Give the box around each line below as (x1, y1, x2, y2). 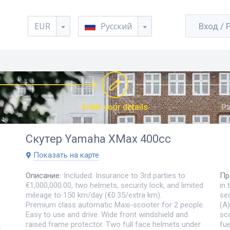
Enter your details (82, 102, 148, 112)
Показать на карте (33, 150, 99, 160)
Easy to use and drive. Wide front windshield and (26, 209, 188, 219)
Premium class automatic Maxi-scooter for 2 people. (26, 200, 204, 209)
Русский (101, 21, 132, 32)
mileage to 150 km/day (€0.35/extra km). (26, 190, 162, 200)
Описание (26, 170, 60, 180)
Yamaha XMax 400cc (65, 132, 171, 145)
